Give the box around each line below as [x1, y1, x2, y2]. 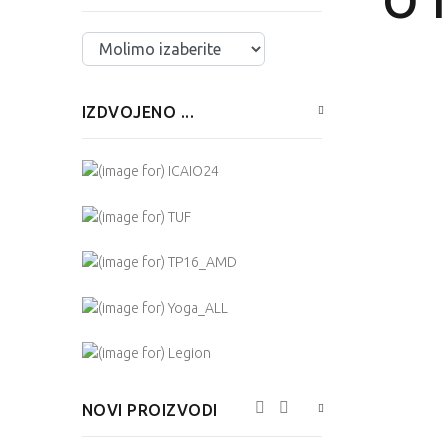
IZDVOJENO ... [82, 103, 195, 121]
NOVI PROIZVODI [82, 400, 218, 419]
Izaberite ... [82, 35, 148, 51]
